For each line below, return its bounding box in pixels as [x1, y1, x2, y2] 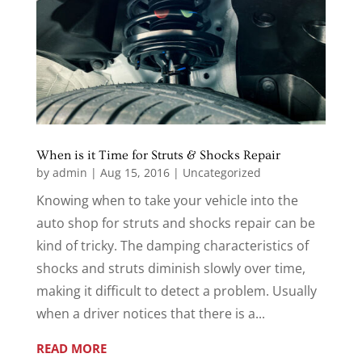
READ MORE [36, 339, 107, 356]
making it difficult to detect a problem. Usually [36, 281, 317, 300]
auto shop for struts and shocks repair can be [36, 213, 315, 232]
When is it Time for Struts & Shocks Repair [36, 147, 280, 162]
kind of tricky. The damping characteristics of [36, 236, 309, 255]
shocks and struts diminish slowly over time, [36, 259, 305, 277]
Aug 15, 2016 [99, 164, 170, 180]
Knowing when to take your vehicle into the [36, 191, 298, 209]
